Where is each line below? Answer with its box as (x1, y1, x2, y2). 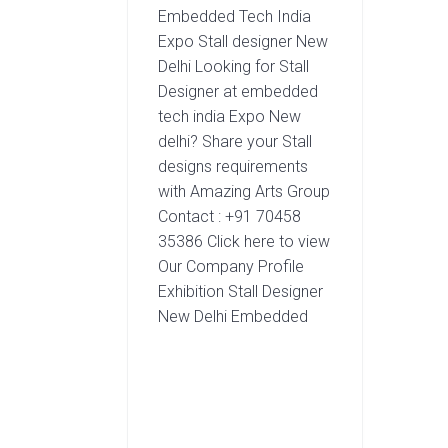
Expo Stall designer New (158, 31, 329, 51)
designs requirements (158, 156, 309, 176)
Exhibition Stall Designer (158, 281, 324, 301)
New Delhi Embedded (158, 306, 309, 326)
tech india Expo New (158, 106, 302, 126)
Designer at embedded (158, 81, 319, 101)
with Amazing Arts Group (158, 181, 331, 201)
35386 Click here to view (158, 231, 331, 251)
